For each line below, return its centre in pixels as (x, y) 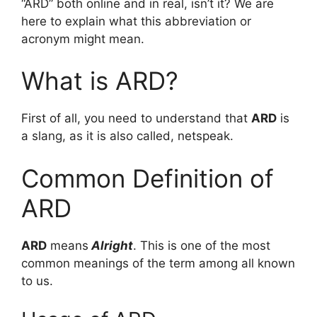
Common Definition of (148, 178)
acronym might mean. (83, 39)
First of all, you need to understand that (136, 119)
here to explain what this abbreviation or (136, 21)
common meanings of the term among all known (158, 263)
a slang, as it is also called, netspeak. (127, 136)
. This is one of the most (202, 245)
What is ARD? (100, 81)
